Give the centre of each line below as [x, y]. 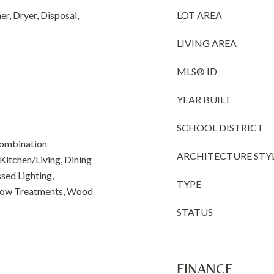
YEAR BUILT [204, 99]
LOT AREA [199, 15]
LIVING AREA [207, 43]
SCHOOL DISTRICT [220, 128]
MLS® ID [197, 71]
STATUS [195, 212]
